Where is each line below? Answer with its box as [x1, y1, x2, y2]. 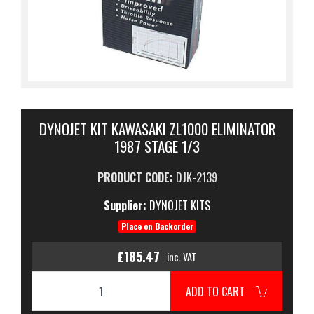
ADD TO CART [186, 282, 256, 300]
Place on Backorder [121, 220, 193, 232]
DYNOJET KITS [149, 197, 210, 214]
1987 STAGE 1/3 [114, 135, 200, 157]
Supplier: [104, 197, 149, 214]
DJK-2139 [175, 169, 217, 186]
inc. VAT [167, 249, 197, 264]
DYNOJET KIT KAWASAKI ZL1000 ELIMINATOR [39, 118, 275, 139]
